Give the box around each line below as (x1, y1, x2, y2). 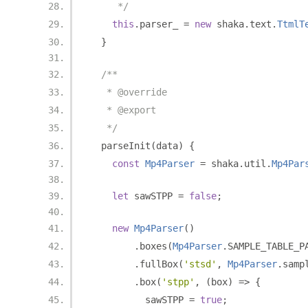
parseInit (90, 140, 151, 151)
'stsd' (184, 258, 217, 269)
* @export (90, 104, 156, 115)
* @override (90, 87, 167, 98)
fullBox (140, 258, 178, 269)
